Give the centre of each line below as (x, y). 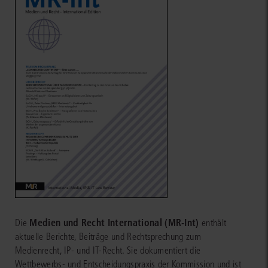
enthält (213, 223)
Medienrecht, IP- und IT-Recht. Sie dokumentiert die (108, 251)
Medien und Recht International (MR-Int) (114, 223)
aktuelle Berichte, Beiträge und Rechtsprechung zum (108, 237)
